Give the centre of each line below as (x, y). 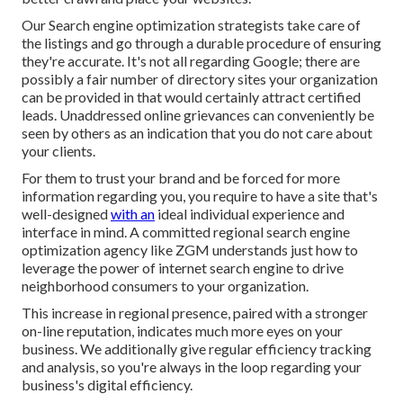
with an (133, 213)
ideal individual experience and (250, 213)
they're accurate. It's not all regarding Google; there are (191, 60)
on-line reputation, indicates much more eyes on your (182, 330)
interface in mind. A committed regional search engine (186, 231)
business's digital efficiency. (107, 384)
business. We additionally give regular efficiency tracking (197, 348)
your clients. (58, 150)
